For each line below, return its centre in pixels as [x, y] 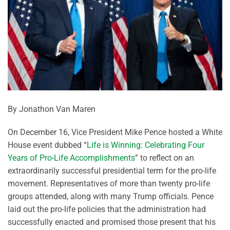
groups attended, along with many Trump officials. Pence [111, 197]
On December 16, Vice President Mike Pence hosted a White [115, 132]
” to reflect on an [165, 158]
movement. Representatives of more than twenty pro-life [109, 184]
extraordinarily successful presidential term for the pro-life [112, 171]
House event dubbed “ [47, 145]
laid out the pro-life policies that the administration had [107, 209]
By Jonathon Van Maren [52, 109]
